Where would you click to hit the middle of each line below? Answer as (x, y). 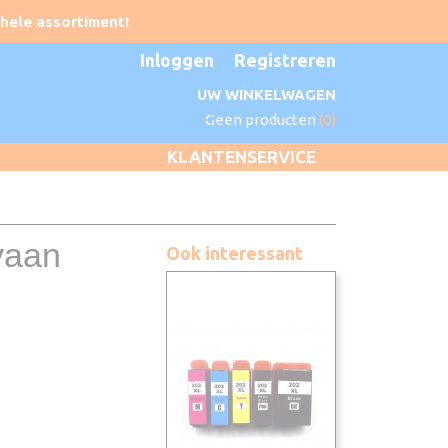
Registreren (285, 60)
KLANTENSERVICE (241, 156)
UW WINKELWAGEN (266, 94)
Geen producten (262, 119)
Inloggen (177, 60)
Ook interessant (234, 253)
